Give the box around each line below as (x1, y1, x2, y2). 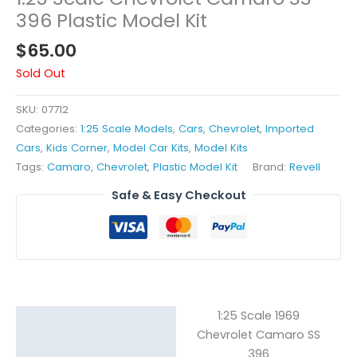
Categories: (16, 121, 80, 137)
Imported (265, 121, 314, 137)
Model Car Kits (113, 140, 189, 156)
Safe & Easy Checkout (111, 186, 246, 203)
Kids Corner (46, 140, 108, 156)
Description (25, 313, 97, 330)
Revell (289, 159, 320, 175)
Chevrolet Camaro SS (197, 327, 320, 343)
